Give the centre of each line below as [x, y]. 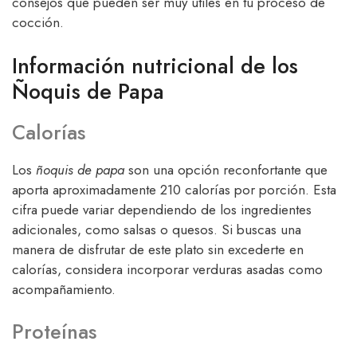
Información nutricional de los [155, 65]
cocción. [38, 23]
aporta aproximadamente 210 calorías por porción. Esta [174, 189]
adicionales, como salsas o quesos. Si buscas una [157, 229]
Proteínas [54, 332]
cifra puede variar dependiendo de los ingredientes [162, 209]
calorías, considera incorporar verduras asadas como [167, 269]
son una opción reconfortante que [226, 169]
